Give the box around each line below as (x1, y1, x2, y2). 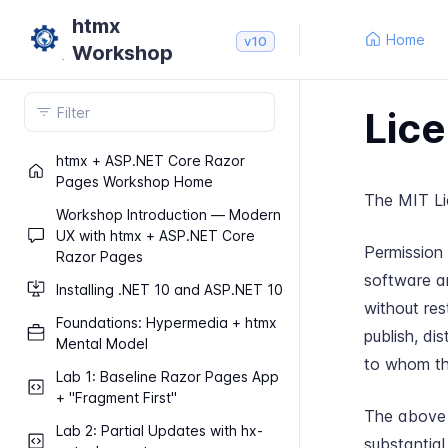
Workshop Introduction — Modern (56, 206, 281, 223)
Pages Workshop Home (56, 173, 213, 190)
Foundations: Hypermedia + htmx (56, 314, 277, 331)
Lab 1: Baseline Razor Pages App (56, 368, 279, 385)
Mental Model (56, 335, 148, 352)
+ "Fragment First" (56, 389, 177, 406)
